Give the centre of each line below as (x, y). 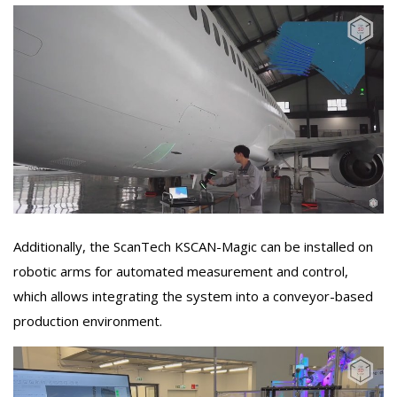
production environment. (88, 320)
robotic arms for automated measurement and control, (181, 271)
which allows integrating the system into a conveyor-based (193, 296)
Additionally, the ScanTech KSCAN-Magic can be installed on (193, 246)
